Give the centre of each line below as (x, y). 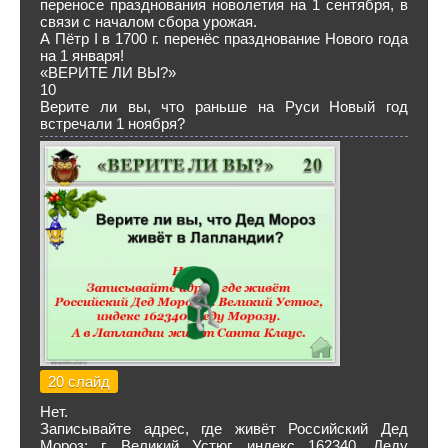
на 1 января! (82, 55)
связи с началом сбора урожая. (148, 21)
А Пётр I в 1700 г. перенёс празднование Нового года (224, 38)
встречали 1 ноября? (112, 123)
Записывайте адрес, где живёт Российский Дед (224, 428)
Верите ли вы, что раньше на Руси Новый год (224, 106)
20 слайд (79, 381)
